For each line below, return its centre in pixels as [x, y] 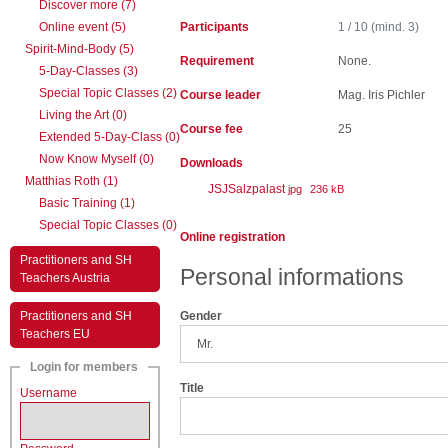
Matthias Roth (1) [71, 181]
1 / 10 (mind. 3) [378, 27]
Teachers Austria [65, 278]
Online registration [232, 237]
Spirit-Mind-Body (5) [79, 49]
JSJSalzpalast [246, 189]
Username [48, 393]
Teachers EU [55, 334]
